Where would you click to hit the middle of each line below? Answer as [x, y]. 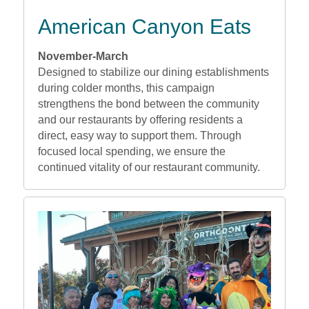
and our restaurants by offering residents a [140, 119]
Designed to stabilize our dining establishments [153, 72]
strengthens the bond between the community [148, 103]
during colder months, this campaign [126, 88]
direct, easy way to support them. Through [139, 135]
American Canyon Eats [144, 26]
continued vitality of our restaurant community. [149, 167]
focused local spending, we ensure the [131, 151]
